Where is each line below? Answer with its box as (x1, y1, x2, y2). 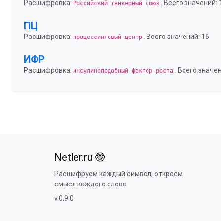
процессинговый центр (73, 34, 142, 40)
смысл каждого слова (54, 180, 127, 188)
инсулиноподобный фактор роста (73, 67, 173, 74)
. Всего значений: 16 (142, 33, 209, 40)
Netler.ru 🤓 (54, 151, 105, 163)
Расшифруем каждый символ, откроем (54, 170, 183, 178)
